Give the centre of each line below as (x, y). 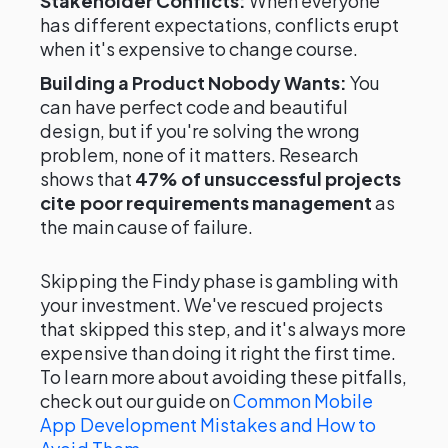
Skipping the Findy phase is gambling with (219, 280)
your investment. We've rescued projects (212, 304)
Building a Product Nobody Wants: (194, 82)
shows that (87, 178)
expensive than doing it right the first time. (218, 352)
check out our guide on (136, 400)
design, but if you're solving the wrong (200, 130)
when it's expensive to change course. (199, 48)
